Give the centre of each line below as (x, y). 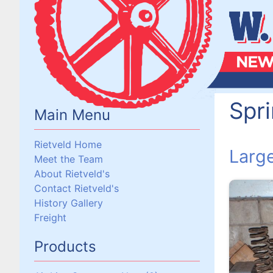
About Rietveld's (72, 174)
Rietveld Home (68, 144)
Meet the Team (69, 159)
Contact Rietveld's (76, 188)
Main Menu (72, 115)
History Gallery (69, 203)
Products (65, 246)
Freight (50, 218)
